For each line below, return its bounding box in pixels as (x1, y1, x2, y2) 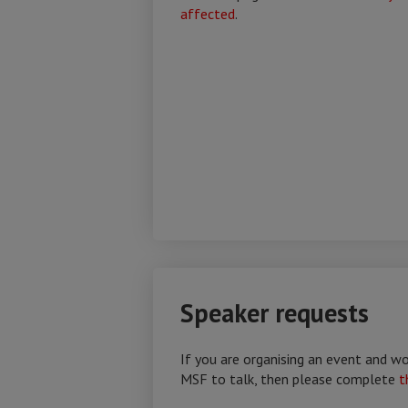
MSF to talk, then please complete (180, 370, 399, 388)
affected (180, 5, 235, 23)
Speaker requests (180, 296, 369, 330)
